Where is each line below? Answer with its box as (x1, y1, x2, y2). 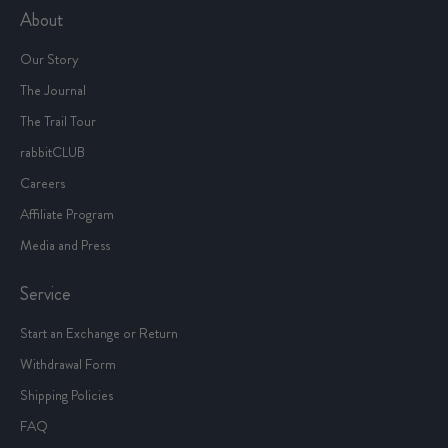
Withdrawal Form (20, 354, 116, 375)
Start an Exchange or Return (20, 323, 178, 344)
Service (20, 281, 71, 308)
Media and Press (20, 235, 110, 256)
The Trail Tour (20, 111, 96, 132)
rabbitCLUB (20, 142, 85, 163)
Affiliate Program (20, 204, 114, 225)
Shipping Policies (20, 385, 113, 406)
